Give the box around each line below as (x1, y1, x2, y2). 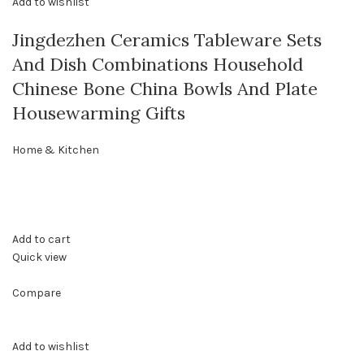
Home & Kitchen (12, 143, 99, 158)
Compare (12, 286, 61, 301)
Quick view (12, 250, 67, 265)
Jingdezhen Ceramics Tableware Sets (12, 28, 322, 52)
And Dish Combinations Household (12, 53, 303, 76)
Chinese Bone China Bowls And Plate (12, 77, 318, 101)
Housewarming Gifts (12, 102, 185, 125)
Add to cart (12, 232, 71, 247)
